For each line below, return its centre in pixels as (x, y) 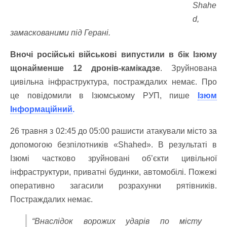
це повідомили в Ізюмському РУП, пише (104, 96)
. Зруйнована (188, 68)
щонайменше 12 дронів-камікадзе (85, 68)
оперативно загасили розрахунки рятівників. (113, 186)
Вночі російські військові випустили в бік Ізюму (113, 54)
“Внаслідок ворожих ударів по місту (117, 221)
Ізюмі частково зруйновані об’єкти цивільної (113, 158)
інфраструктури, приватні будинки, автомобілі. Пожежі (113, 172)
